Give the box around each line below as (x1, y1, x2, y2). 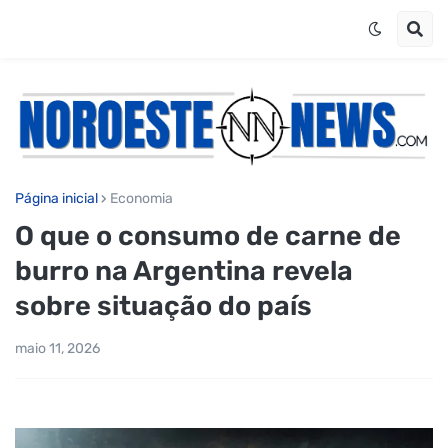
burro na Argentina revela (15, 254, 353, 287)
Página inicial (15, 189, 98, 207)
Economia (110, 189, 173, 207)
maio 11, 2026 (15, 339, 100, 357)
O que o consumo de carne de (15, 219, 401, 252)
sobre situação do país (15, 289, 312, 322)
